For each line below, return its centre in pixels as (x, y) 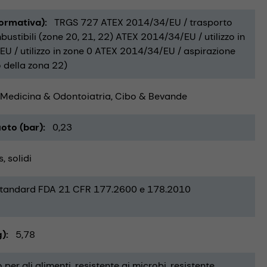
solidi (20, 158)
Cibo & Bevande (151, 96)
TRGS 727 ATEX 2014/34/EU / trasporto (143, 22)
